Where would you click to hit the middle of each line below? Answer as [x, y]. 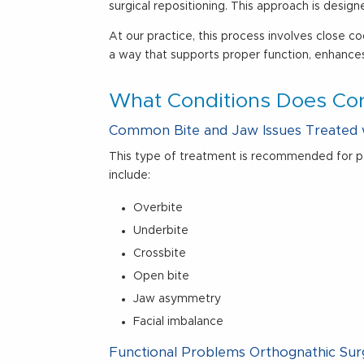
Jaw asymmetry [178, 299]
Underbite [161, 231]
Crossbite [160, 254]
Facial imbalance [179, 322]
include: [130, 176]
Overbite [158, 208]
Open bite [162, 277]
